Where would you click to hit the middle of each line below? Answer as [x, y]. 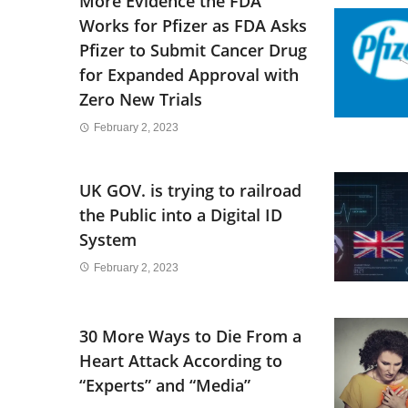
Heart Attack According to [181, 360]
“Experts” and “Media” [165, 385]
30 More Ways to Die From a [190, 336]
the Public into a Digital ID [181, 214]
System [108, 239]
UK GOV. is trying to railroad [190, 190]
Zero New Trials [141, 99]
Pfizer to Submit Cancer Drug [193, 50]
